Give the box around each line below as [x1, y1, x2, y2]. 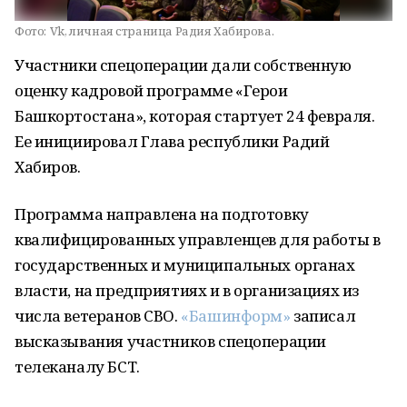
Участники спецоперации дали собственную [15, 55, 352, 75]
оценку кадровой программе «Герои [15, 80, 288, 101]
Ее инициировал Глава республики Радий [15, 131, 330, 152]
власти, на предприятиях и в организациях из [15, 280, 359, 301]
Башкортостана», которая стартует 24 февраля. [15, 105, 375, 126]
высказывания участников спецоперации [15, 331, 326, 352]
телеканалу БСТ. [15, 356, 140, 377]
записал [290, 305, 356, 326]
